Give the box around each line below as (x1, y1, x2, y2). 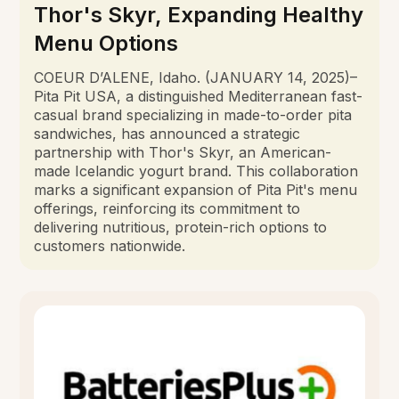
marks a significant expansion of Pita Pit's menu (34, 180, 358, 199)
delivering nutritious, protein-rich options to (34, 217, 328, 236)
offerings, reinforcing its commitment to (34, 199, 301, 217)
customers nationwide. (34, 236, 186, 255)
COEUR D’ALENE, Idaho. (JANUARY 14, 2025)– (34, 68, 358, 86)
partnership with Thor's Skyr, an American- (34, 142, 332, 161)
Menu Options (34, 29, 179, 56)
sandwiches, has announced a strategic (34, 124, 301, 142)
